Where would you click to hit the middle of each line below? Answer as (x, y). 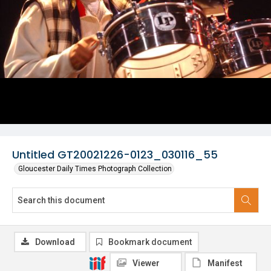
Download (55, 242)
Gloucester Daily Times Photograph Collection (95, 169)
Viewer (146, 263)
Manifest (225, 263)
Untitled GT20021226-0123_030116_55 (115, 155)
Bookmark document (150, 242)
